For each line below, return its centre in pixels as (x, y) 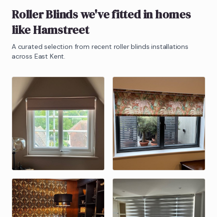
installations (169, 46)
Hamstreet (61, 30)
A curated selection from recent (63, 46)
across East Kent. (39, 56)
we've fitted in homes (134, 14)
